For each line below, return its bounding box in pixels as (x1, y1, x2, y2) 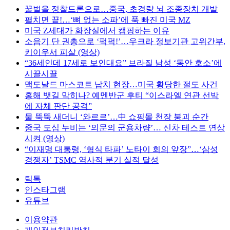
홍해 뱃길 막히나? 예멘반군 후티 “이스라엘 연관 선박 (25, 90, 219, 100)
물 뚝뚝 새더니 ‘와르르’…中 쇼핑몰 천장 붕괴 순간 (25, 112, 208, 121)
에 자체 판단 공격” (25, 101, 92, 110)
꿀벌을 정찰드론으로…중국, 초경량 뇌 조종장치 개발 (25, 4, 218, 13)
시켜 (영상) (25, 133, 65, 143)
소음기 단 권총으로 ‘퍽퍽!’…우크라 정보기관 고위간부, (25, 36, 225, 46)
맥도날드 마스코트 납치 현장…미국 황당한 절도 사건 (25, 80, 218, 89)
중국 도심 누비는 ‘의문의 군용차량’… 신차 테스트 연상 (25, 123, 225, 132)
